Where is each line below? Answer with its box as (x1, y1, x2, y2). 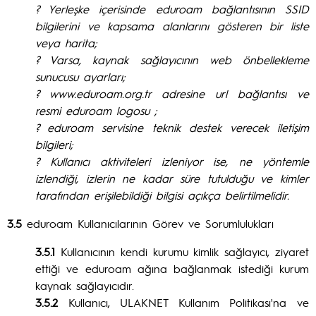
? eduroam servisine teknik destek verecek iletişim (35, 120, 309, 135)
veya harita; (35, 35, 97, 50)
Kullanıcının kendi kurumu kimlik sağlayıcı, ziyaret (55, 244, 309, 259)
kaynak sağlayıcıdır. (35, 278, 134, 293)
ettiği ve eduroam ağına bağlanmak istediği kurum (35, 261, 309, 276)
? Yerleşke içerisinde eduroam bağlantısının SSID (35, 1, 309, 16)
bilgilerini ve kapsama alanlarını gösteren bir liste (35, 18, 309, 33)
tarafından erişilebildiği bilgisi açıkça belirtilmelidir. (35, 188, 289, 202)
